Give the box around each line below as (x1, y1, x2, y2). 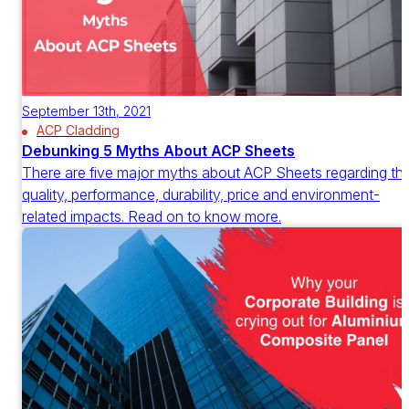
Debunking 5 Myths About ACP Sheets (22, 142, 295, 161)
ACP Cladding (37, 122, 120, 139)
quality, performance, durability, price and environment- (22, 185, 380, 204)
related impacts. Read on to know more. (22, 207, 281, 226)
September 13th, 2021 (22, 103, 151, 120)
